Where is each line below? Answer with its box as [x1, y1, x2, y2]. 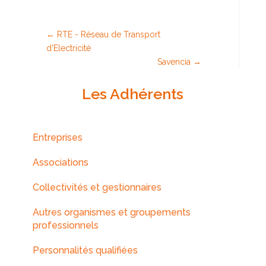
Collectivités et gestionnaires [32, 181, 161, 193]
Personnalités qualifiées [32, 244, 138, 256]
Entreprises [32, 131, 83, 143]
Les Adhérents [82, 84, 184, 103]
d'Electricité [46, 43, 91, 53]
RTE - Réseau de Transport [56, 29, 160, 39]
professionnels [32, 219, 99, 231]
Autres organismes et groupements [32, 206, 191, 218]
